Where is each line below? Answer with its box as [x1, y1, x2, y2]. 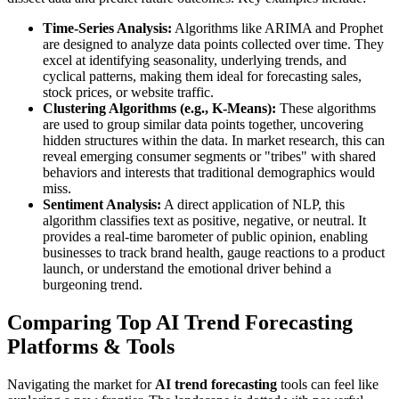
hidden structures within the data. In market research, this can [43, 133, 385, 149]
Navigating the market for [7, 377, 155, 393]
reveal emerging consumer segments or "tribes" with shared [43, 149, 376, 165]
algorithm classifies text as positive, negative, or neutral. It [43, 213, 366, 229]
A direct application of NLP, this [161, 197, 345, 213]
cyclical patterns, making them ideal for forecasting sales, [43, 69, 362, 85]
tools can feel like [277, 377, 379, 393]
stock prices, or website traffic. [43, 85, 214, 101]
